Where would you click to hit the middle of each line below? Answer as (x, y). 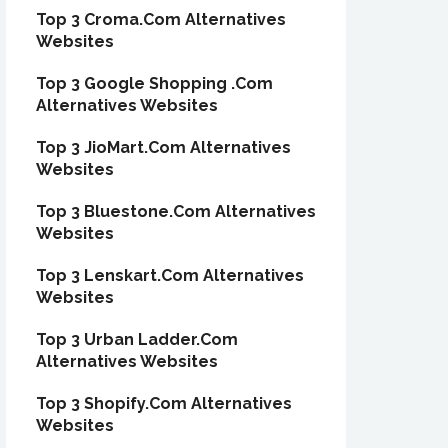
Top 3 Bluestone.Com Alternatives (176, 211)
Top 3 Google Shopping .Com (154, 83)
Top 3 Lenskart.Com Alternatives (170, 275)
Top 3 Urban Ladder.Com (137, 339)
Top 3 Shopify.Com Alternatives (164, 403)
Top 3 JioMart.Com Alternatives (163, 147)
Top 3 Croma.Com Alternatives (161, 19)
